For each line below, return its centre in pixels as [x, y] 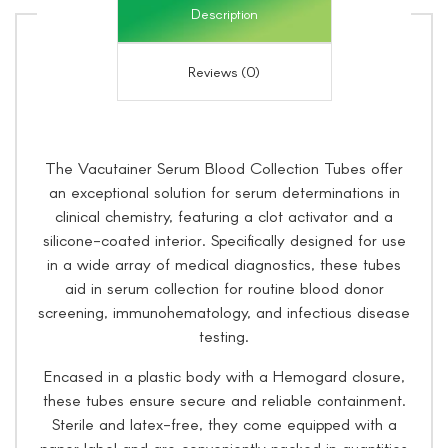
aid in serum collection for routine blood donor [224, 287]
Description [224, 13]
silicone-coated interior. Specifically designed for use [224, 239]
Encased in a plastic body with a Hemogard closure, [224, 375]
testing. [224, 335]
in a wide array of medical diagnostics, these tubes [224, 263]
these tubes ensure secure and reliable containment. [224, 399]
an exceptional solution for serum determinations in [224, 191]
